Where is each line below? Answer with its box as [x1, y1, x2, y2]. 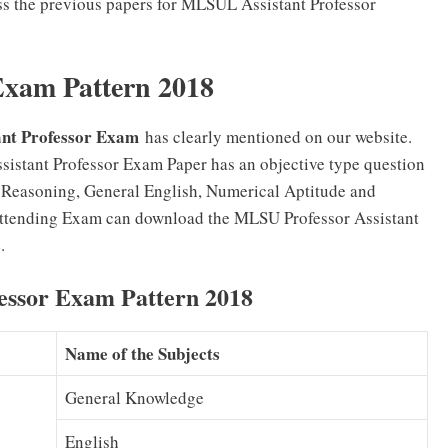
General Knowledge [65, 386, 204, 410]
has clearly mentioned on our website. [139, 124, 412, 148]
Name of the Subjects [65, 341, 220, 367]
